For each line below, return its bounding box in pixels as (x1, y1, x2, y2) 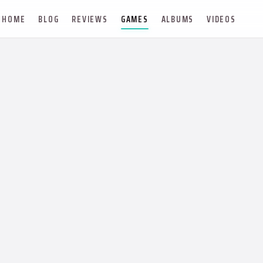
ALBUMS (161, 12, 194, 26)
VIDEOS (207, 12, 236, 26)
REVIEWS (72, 12, 108, 26)
